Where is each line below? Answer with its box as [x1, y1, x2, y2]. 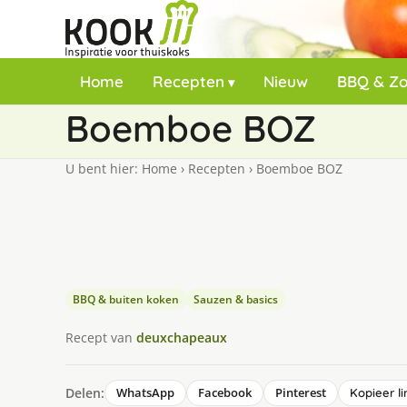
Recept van [65, 328, 136, 346]
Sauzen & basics [194, 292, 278, 307]
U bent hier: [65, 160, 142, 177]
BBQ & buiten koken [73, 292, 179, 307]
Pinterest [275, 384, 326, 401]
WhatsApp [116, 384, 174, 401]
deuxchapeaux [136, 328, 227, 346]
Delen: [65, 383, 104, 402]
